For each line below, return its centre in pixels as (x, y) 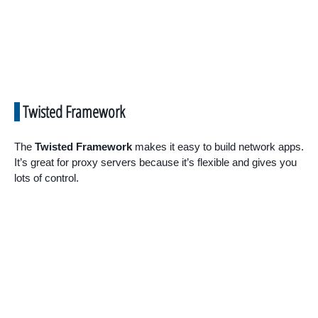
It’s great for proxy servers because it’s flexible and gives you (155, 162)
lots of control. (46, 177)
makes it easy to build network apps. (218, 146)
